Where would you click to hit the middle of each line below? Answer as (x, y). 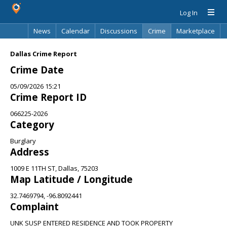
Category (32, 124)
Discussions (119, 31)
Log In (189, 13)
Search (160, 45)
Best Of (89, 45)
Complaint (34, 206)
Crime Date (37, 70)
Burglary (23, 141)
